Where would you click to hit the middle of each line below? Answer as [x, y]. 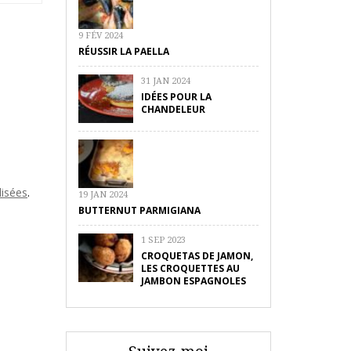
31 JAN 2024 [165, 80]
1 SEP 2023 [163, 239]
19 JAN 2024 [103, 194]
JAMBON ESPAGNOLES [193, 281]
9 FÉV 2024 [100, 35]
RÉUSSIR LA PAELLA [123, 51]
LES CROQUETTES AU [190, 268]
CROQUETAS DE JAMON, [197, 256]
